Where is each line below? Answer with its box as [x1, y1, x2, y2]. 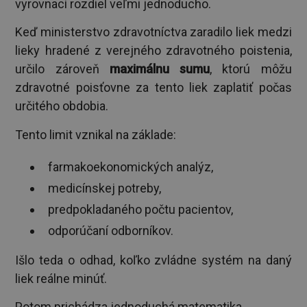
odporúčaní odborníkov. [48, 223, 174, 238]
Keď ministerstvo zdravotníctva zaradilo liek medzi [15, 25, 292, 40]
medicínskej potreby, [48, 180, 162, 195]
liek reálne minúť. [15, 271, 108, 286]
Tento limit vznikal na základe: [15, 127, 177, 142]
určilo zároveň [15, 62, 110, 77]
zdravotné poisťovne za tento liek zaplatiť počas [15, 80, 292, 95]
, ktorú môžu [210, 62, 292, 77]
